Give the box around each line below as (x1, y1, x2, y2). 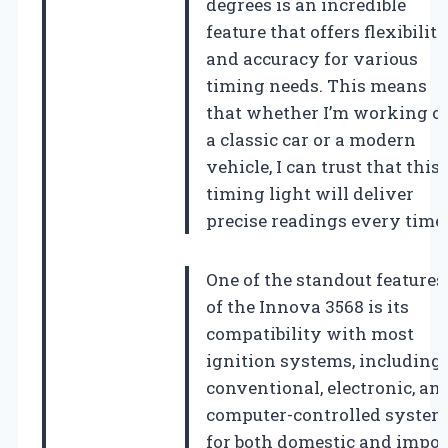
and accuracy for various (206, 46, 418, 70)
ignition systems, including (206, 348, 442, 372)
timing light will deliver (206, 181, 414, 205)
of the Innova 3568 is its (206, 294, 409, 318)
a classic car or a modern (206, 127, 416, 151)
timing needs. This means (206, 73, 427, 97)
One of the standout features (206, 267, 445, 291)
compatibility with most (206, 321, 414, 345)
